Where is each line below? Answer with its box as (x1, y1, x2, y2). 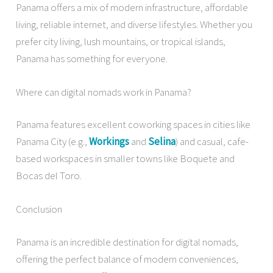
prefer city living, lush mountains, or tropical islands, (16, 34, 226, 48)
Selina (148, 135, 176, 149)
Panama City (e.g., (16, 135, 90, 149)
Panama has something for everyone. (16, 51, 168, 65)
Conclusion (16, 202, 63, 216)
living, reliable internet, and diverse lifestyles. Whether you (16, 17, 253, 31)
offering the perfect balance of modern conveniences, (16, 252, 239, 266)
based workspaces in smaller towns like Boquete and (16, 152, 235, 166)
